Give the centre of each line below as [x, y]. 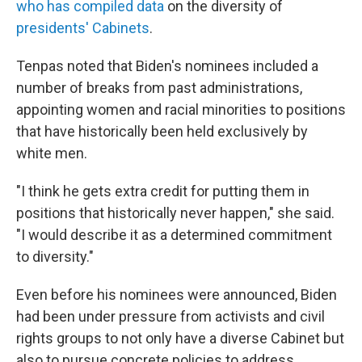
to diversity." [55, 257]
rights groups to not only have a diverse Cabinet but [180, 338]
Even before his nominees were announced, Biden [177, 295]
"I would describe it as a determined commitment [174, 235]
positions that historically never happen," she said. [175, 213]
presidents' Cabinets [83, 28]
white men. [52, 153]
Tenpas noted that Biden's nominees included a [167, 66]
